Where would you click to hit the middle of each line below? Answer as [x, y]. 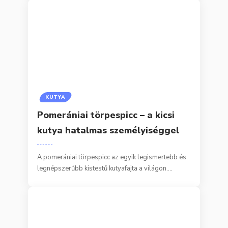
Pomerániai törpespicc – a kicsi [106, 115]
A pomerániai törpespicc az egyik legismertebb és [112, 157]
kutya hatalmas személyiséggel [108, 130]
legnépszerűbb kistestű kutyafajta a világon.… [105, 168]
